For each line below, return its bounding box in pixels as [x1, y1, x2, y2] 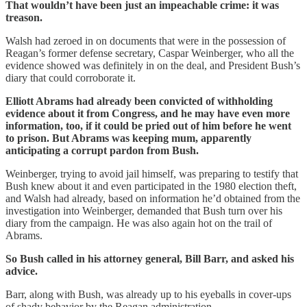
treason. [5, 11, 42, 23]
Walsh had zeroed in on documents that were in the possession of [5, 34, 286, 47]
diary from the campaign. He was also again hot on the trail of [5, 217, 272, 229]
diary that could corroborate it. [5, 71, 136, 84]
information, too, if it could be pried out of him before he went [5, 119, 291, 132]
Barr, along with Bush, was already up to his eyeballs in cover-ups [5, 288, 291, 300]
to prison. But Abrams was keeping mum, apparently [5, 132, 251, 144]
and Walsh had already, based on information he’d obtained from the [5, 192, 300, 204]
